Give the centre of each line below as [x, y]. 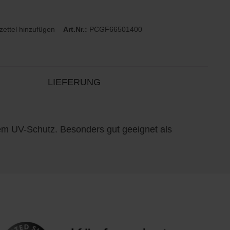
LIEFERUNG [74, 82]
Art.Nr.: [76, 30]
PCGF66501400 [116, 30]
